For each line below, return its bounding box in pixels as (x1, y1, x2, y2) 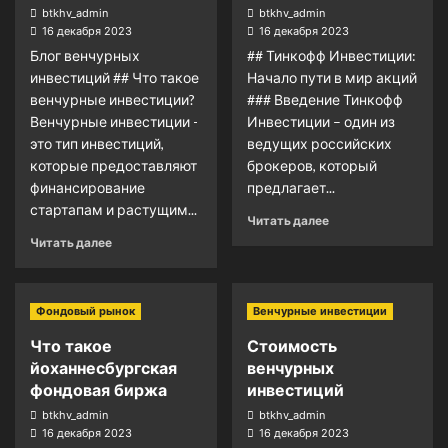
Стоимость (246, 336, 337, 356)
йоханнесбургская (30, 358, 177, 378)
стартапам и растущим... (30, 201, 197, 218)
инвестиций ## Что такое (30, 69, 199, 86)
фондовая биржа (30, 380, 167, 400)
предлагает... (246, 179, 335, 196)
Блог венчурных (30, 47, 140, 64)
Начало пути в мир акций (246, 69, 417, 86)
